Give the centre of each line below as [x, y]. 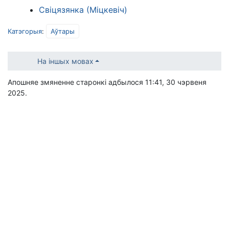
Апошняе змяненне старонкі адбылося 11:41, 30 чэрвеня [107, 82]
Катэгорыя [25, 31]
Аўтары [63, 31]
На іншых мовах [65, 61]
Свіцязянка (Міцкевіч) [83, 9]
